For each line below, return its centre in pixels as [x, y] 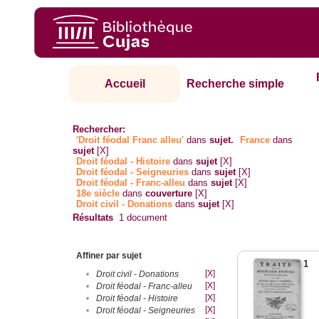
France [255, 140]
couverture [169, 194]
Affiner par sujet [109, 256]
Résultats [93, 218]
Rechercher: [99, 130]
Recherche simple [236, 84]
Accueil [125, 84]
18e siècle [98, 194]
